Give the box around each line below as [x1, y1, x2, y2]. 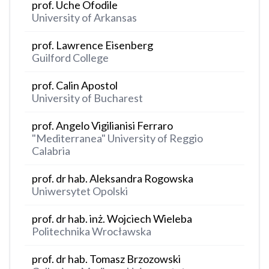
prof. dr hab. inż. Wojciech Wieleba [32, 212, 192, 226]
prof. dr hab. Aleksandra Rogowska [32, 172, 193, 186]
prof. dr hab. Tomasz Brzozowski [32, 252, 181, 266]
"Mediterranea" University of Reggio [32, 131, 203, 145]
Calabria [32, 144, 70, 158]
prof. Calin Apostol [32, 79, 118, 92]
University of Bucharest [32, 91, 143, 105]
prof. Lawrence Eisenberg [32, 38, 153, 52]
